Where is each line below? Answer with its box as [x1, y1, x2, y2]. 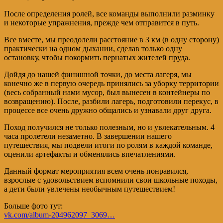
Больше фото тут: [4, 201, 63, 210]
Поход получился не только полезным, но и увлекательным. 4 [4, 122, 215, 131]
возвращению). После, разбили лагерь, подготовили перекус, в [4, 97, 219, 106]
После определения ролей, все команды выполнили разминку [4, 9, 215, 18]
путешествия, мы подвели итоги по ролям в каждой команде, [4, 140, 213, 149]
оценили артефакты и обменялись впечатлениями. [4, 149, 176, 158]
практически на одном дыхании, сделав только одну [4, 44, 182, 53]
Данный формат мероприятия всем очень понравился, [4, 166, 188, 175]
